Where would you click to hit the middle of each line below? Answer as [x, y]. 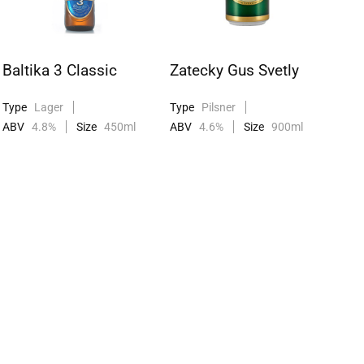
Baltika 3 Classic [60, 70]
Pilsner [217, 107]
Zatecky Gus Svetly [234, 70]
